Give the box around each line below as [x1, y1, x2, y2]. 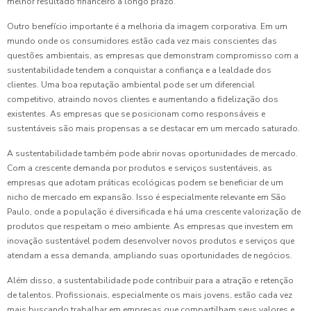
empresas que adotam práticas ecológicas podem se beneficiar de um [7, 177, 283, 189]
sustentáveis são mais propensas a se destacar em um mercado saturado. [7, 123, 300, 135]
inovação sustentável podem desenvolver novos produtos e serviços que [7, 235, 294, 247]
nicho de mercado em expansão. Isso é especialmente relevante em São [7, 192, 286, 203]
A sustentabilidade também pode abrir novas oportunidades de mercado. [7, 148, 298, 160]
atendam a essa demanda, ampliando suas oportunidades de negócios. [7, 250, 292, 262]
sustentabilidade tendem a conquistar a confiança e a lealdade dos [7, 65, 271, 76]
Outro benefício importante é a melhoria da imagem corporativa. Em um [7, 21, 287, 33]
